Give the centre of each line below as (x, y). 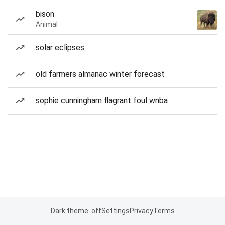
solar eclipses (60, 47)
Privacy (141, 211)
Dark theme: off (76, 211)
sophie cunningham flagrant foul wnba (102, 101)
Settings (115, 211)
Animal (47, 24)
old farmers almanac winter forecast (100, 74)
